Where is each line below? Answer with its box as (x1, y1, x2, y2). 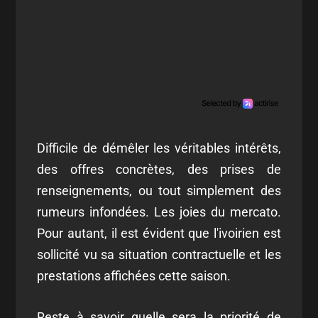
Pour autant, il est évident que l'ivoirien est (37, 225, 281, 241)
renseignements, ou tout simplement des (37, 182, 281, 198)
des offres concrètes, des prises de (37, 161, 281, 177)
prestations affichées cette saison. (37, 268, 231, 283)
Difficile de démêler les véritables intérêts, (37, 140, 281, 155)
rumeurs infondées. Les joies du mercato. (37, 204, 281, 219)
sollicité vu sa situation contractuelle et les (37, 246, 281, 262)
